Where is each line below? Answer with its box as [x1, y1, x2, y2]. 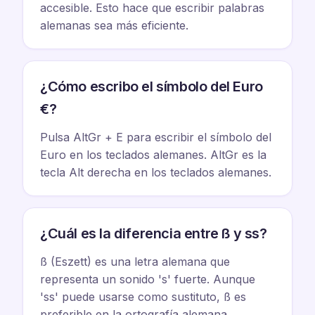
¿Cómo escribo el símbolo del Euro [40, 78, 263, 95]
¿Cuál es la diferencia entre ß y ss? [40, 225, 267, 242]
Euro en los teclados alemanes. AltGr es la [40, 148, 266, 162]
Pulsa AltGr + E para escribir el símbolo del [40, 130, 271, 144]
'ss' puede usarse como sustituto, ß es [40, 290, 246, 304]
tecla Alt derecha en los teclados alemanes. [40, 165, 271, 179]
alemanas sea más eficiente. [40, 18, 188, 32]
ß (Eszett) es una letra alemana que [40, 255, 230, 269]
